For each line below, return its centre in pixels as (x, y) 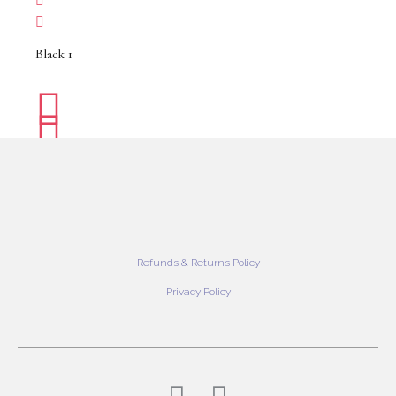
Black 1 (54, 54)
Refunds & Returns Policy (198, 263)
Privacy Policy (198, 291)
